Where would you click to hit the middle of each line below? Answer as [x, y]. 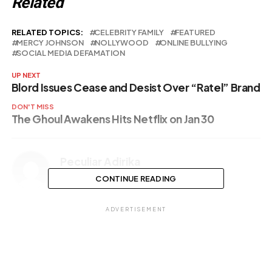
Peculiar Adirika [100, 161]
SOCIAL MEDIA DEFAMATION [70, 53]
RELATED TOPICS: [47, 32]
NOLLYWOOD [121, 42]
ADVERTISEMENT [136, 209]
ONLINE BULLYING [193, 42]
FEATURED [195, 32]
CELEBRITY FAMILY [129, 32]
